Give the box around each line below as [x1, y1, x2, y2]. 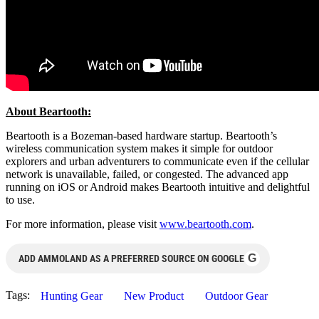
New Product [124, 289, 184, 302]
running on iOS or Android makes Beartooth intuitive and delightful [6, 180, 310, 193]
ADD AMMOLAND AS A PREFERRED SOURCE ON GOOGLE [19, 252, 244, 264]
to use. [6, 193, 35, 206]
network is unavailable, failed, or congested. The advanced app [6, 167, 288, 180]
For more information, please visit [6, 217, 159, 230]
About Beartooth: [6, 105, 91, 117]
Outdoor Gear [205, 289, 268, 302]
